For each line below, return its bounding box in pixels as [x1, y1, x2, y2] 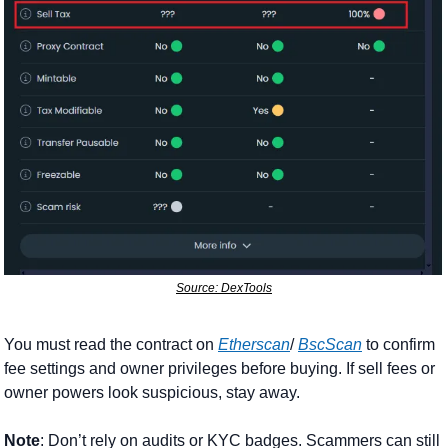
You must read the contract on [4, 335, 218, 353]
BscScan [298, 335, 362, 353]
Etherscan [218, 335, 290, 353]
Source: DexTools [176, 280, 272, 295]
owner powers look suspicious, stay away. [4, 383, 300, 401]
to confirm [362, 335, 435, 353]
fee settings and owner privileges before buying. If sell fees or [4, 359, 435, 377]
